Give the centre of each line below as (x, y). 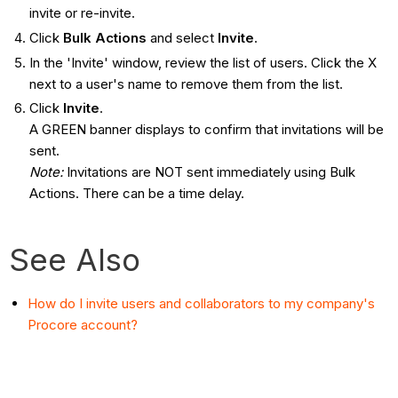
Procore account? (83, 325)
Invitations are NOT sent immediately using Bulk (209, 172)
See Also (75, 260)
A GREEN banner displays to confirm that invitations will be (206, 130)
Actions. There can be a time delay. (136, 194)
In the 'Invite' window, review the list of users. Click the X (203, 62)
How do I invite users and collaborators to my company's (202, 304)
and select (183, 37)
